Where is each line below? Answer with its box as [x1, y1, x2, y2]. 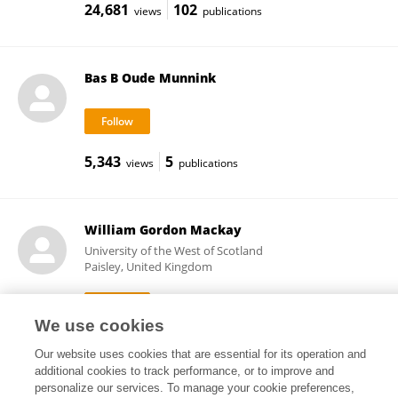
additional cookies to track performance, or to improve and [35, 364, 335, 378]
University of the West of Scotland [84, 243, 263, 259]
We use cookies [35, 316, 165, 335]
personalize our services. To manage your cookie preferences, [35, 381, 355, 394]
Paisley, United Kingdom [84, 259, 212, 275]
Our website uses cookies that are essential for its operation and [35, 347, 367, 361]
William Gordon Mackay [84, 221, 242, 238]
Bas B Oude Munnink [84, 69, 216, 86]
